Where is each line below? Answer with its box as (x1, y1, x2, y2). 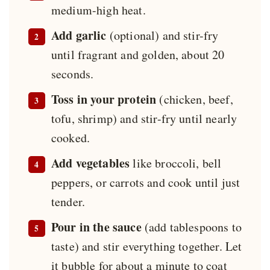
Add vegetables (51, 154, 130, 172)
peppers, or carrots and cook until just (51, 174, 240, 191)
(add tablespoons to (141, 219, 242, 236)
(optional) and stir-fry (106, 27, 219, 44)
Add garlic (51, 27, 107, 45)
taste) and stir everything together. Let (51, 238, 242, 255)
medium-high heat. (51, 2, 146, 19)
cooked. (51, 130, 90, 146)
